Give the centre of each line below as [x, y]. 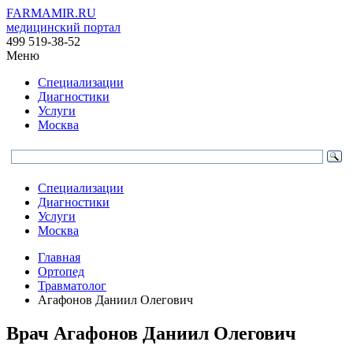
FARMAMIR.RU [51, 13]
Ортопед [61, 271]
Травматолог [72, 286]
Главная [59, 257]
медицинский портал [63, 27]
